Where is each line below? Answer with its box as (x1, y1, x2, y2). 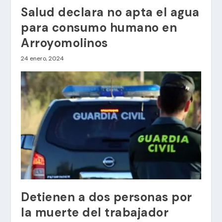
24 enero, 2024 (21, 55, 64, 63)
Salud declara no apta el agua (21, 4, 200, 20)
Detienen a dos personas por (21, 189, 192, 205)
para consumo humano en (21, 20, 177, 36)
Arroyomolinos (21, 35, 108, 51)
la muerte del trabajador (21, 205, 169, 221)
